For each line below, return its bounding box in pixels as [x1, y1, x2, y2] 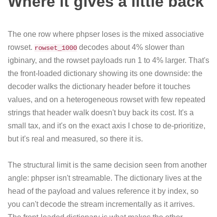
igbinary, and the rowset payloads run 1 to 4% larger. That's [8, 56, 209, 64]
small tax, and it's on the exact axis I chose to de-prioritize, [8, 121, 205, 130]
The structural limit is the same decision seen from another [8, 160, 207, 169]
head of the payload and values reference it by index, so [8, 186, 199, 195]
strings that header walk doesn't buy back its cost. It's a [8, 108, 194, 117]
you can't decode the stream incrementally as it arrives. [8, 200, 195, 208]
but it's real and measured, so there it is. [8, 134, 143, 143]
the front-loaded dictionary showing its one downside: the [8, 69, 202, 77]
